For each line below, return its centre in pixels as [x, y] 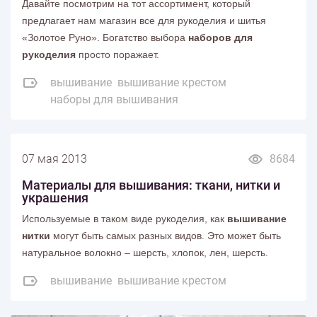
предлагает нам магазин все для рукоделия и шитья [144, 20]
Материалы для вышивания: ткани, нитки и [151, 185]
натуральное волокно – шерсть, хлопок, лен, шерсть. [146, 252]
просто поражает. [119, 54]
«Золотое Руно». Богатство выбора [105, 37]
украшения [55, 197]
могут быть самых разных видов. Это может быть [167, 235]
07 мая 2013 [54, 158]
